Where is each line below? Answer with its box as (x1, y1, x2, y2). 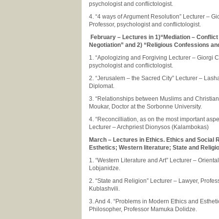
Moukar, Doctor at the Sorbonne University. (89, 103, 203, 110)
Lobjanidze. (89, 165, 122, 172)
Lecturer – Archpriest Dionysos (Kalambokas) (89, 124, 210, 131)
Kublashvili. (89, 185, 121, 192)
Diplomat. (89, 83, 116, 89)
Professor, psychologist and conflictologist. (89, 21, 201, 28)
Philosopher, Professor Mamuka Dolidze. (89, 206, 198, 213)
